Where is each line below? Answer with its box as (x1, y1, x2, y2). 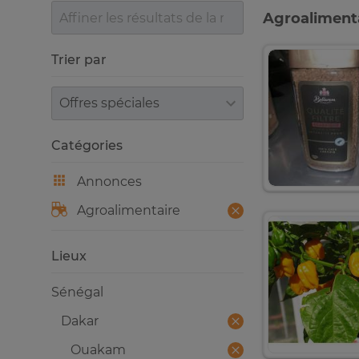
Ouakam (71, 342, 126, 357)
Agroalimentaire (77, 203, 180, 218)
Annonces (77, 174, 142, 189)
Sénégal (51, 284, 103, 300)
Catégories (51, 138, 123, 153)
